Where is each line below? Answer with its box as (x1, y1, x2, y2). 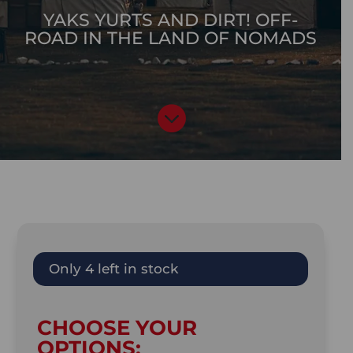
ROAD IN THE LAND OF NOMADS (24, 27, 317, 49)
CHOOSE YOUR (36, 315, 197, 340)
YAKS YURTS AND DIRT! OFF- (43, 9, 298, 31)
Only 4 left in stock (48, 261, 178, 277)
